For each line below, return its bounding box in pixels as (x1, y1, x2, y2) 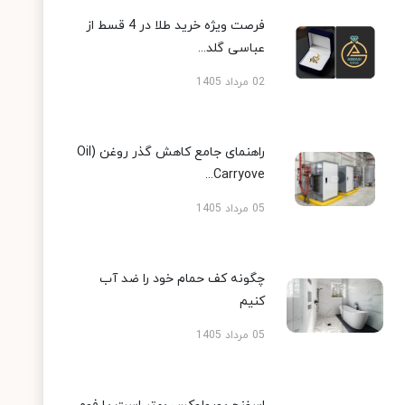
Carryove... (213, 166, 266, 184)
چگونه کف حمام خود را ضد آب (99, 270, 266, 288)
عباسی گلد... (198, 40, 266, 58)
